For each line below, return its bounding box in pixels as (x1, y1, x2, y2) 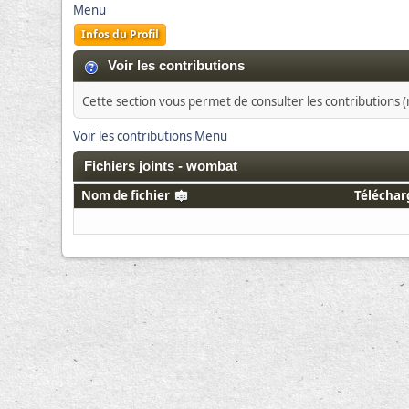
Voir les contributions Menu (73, 127, 228, 144)
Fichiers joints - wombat (84, 158, 238, 173)
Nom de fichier (81, 186, 173, 204)
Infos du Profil (81, 26, 160, 42)
